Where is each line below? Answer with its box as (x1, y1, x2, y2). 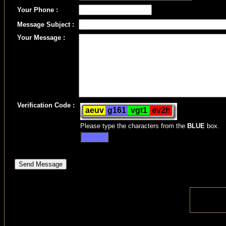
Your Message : (17, 34, 65, 41)
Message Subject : (17, 21, 74, 28)
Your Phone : (17, 6, 58, 14)
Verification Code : (17, 101, 75, 109)
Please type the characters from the (80, 122, 187, 130)
